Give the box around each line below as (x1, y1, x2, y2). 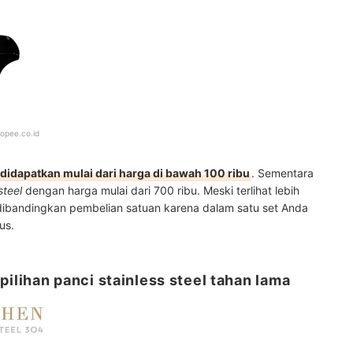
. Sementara (251, 166, 314, 180)
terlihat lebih (236, 184, 299, 198)
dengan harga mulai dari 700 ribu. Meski (22, 184, 236, 198)
